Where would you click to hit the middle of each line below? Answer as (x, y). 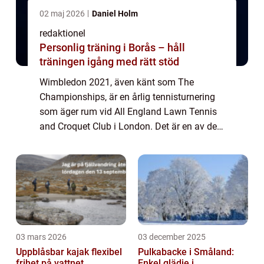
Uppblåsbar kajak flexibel (54, 252)
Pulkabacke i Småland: (186, 252)
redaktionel (62, 33)
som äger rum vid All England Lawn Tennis (128, 111)
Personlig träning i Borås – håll (112, 47)
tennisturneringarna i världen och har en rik (128, 156)
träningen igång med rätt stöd (109, 61)
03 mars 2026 (41, 237)
